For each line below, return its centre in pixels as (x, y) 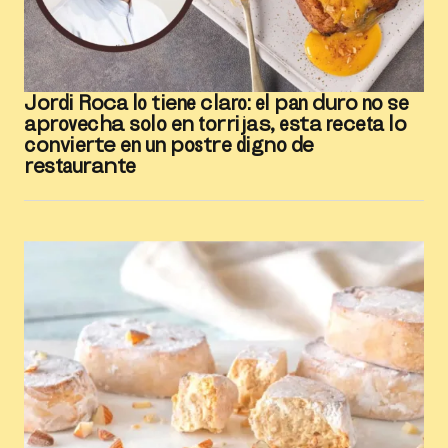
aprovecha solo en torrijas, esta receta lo (215, 123)
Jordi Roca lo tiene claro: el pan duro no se (216, 102)
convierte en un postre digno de (169, 144)
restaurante (80, 165)
